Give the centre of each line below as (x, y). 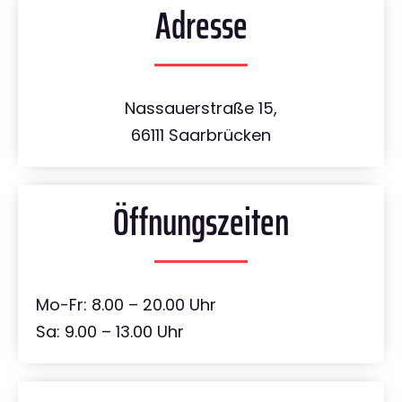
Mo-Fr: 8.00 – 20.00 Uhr (126, 305)
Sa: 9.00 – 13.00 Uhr (110, 332)
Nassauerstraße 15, (201, 109)
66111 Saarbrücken (201, 135)
